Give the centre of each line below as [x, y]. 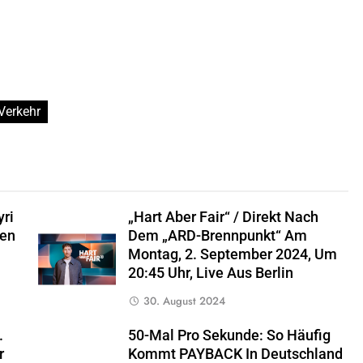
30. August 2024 [184, 301]
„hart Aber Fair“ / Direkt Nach [223, 218]
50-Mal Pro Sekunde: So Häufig [229, 336]
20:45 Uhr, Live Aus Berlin [210, 273]
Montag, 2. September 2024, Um [232, 255]
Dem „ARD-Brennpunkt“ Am [217, 236]
